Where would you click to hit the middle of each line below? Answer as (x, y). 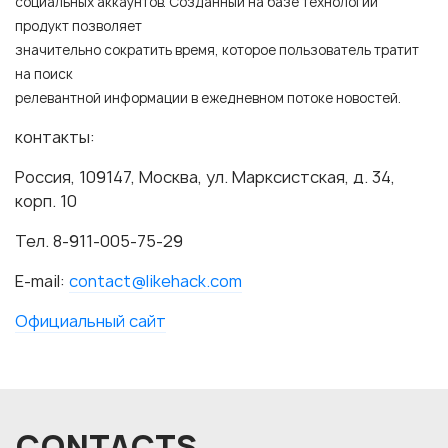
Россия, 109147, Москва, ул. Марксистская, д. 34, (205, 176)
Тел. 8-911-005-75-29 (99, 240)
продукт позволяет (78, 25)
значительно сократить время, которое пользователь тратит (217, 49)
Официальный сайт (90, 320)
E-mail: (42, 280)
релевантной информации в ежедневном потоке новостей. (208, 97)
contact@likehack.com (155, 280)
